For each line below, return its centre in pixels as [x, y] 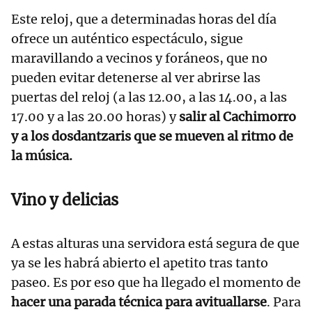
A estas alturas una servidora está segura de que [155, 244]
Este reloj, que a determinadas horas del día [144, 19]
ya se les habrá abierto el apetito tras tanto [140, 263]
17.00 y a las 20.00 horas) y [94, 117]
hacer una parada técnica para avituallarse [139, 302]
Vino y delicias [65, 200]
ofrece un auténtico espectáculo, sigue [127, 39]
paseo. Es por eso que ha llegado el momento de [156, 283]
